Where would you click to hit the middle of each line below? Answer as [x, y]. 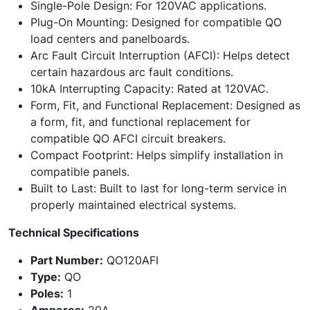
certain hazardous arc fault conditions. [132, 72]
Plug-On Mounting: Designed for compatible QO [156, 22]
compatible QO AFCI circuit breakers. [128, 138]
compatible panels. [80, 172]
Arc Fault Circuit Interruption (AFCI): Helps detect [160, 55]
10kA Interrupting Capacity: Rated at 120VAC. [149, 89]
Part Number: [67, 260]
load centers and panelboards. [110, 39]
